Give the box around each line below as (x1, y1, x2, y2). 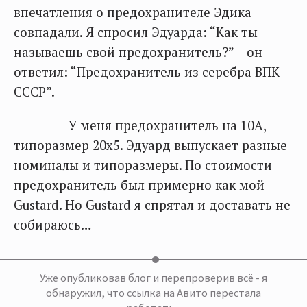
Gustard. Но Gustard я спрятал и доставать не (14, 197, 291, 213)
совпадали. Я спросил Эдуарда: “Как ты (14, 24, 258, 40)
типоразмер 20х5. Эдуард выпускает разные (14, 137, 287, 153)
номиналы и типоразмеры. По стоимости (14, 157, 272, 173)
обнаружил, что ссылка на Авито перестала (46, 286, 261, 299)
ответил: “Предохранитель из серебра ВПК (14, 64, 280, 80)
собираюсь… (14, 217, 91, 233)
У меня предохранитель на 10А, (14, 117, 266, 134)
